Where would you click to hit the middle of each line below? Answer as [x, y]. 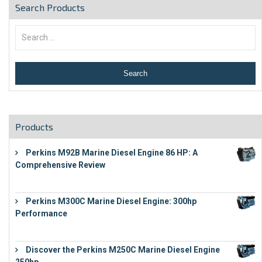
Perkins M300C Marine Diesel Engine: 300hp [111, 201]
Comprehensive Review [60, 165]
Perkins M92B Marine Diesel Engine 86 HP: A [112, 153]
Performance [41, 214]
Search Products [50, 8]
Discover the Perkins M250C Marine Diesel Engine [123, 250]
